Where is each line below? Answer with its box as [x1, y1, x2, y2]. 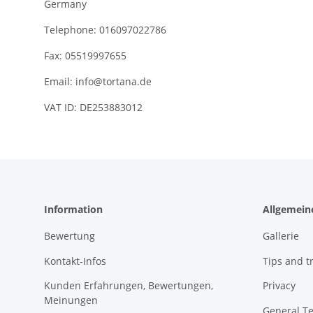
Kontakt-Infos [44, 254, 106, 268]
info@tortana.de [75, 75, 152, 89]
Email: [44, 75, 75, 89]
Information [44, 203, 103, 217]
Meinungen [44, 293, 98, 307]
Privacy [262, 279, 296, 293]
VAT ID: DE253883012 [44, 101, 143, 115]
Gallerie [262, 229, 299, 243]
